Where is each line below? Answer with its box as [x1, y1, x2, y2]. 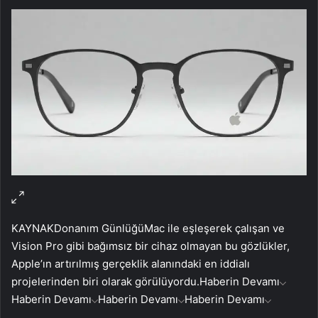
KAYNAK [11, 221, 54, 235]
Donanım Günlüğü [54, 221, 144, 235]
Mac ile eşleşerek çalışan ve [144, 221, 285, 235]
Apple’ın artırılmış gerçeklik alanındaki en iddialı [11, 256, 250, 270]
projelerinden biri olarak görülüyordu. [11, 274, 199, 288]
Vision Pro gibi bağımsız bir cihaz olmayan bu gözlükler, [11, 238, 290, 253]
